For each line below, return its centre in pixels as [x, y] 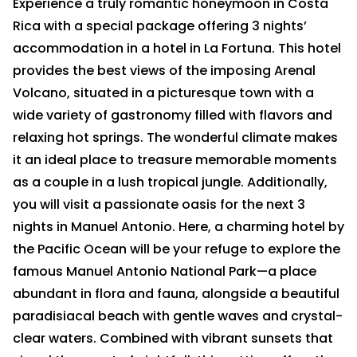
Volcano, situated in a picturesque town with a [163, 93]
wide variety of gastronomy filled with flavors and [173, 116]
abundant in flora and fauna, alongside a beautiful [176, 294]
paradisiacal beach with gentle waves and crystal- [178, 316]
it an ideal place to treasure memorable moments [175, 160]
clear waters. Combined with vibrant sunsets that [173, 339]
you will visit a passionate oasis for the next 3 [159, 205]
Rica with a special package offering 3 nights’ [160, 26]
